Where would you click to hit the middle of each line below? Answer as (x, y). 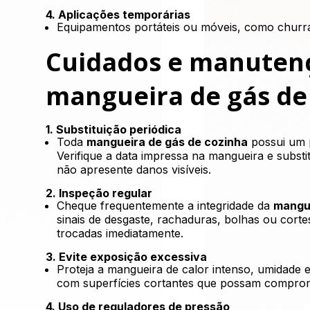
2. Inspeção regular (99, 193)
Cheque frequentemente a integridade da (165, 206)
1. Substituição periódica (114, 129)
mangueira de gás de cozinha (167, 142)
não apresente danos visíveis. (134, 170)
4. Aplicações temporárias (118, 15)
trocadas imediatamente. (120, 233)
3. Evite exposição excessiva (127, 257)
